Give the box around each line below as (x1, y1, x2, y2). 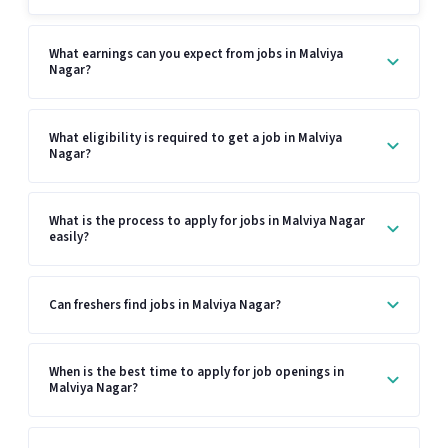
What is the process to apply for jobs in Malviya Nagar (49, 212, 365, 231)
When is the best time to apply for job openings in (49, 363, 344, 382)
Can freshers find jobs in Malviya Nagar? (49, 295, 281, 314)
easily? (49, 228, 89, 247)
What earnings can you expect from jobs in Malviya (49, 44, 343, 63)
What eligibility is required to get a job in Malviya (49, 128, 342, 147)
